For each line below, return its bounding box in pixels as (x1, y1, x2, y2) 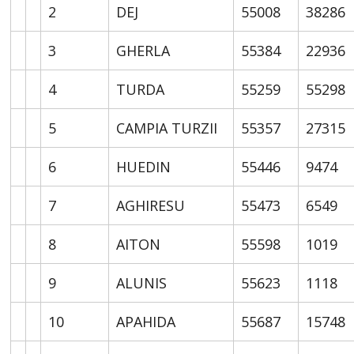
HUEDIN (116, 156, 171, 176)
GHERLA (116, 40, 171, 60)
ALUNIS (116, 273, 168, 292)
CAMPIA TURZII (116, 118, 218, 137)
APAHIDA (116, 311, 176, 331)
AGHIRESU (116, 195, 186, 215)
